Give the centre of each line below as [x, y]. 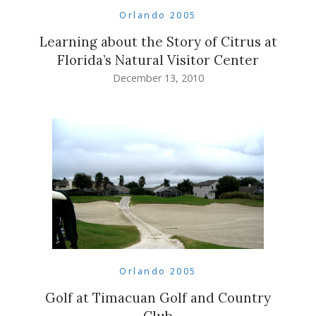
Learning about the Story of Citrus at [158, 41]
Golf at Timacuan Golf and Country [158, 297]
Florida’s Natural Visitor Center [158, 60]
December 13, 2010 [158, 78]
